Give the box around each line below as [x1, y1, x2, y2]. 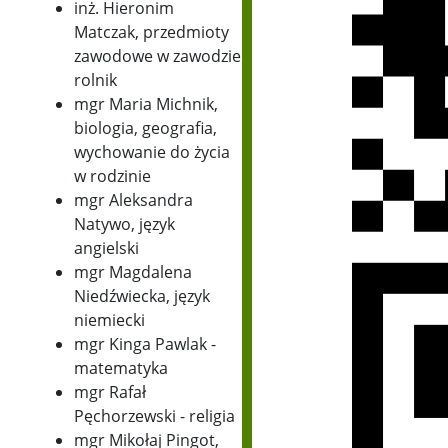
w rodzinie [73, 165, 151, 188]
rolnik [73, 69, 117, 92]
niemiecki [73, 309, 145, 332]
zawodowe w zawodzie [73, 45, 241, 68]
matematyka [73, 357, 168, 380]
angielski [73, 237, 139, 260]
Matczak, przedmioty [73, 21, 229, 44]
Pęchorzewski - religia [73, 405, 235, 428]
